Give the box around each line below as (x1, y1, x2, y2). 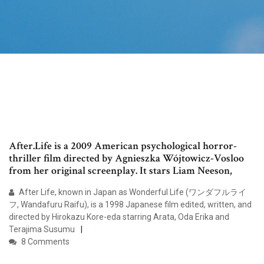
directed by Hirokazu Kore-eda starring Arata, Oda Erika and (9, 212, 229, 222)
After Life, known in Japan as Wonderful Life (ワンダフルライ (17, 187, 246, 197)
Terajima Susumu (9, 225, 75, 235)
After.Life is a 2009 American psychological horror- (9, 139, 237, 153)
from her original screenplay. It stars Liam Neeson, (9, 164, 237, 178)
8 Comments (19, 237, 70, 247)
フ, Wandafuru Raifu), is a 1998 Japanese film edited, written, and (9, 200, 252, 210)
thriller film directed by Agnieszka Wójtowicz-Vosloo (9, 151, 244, 166)
